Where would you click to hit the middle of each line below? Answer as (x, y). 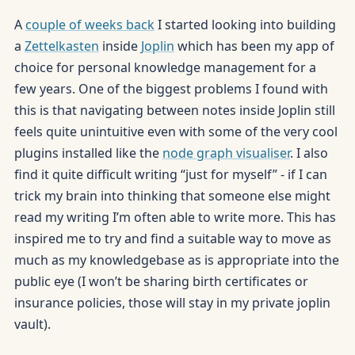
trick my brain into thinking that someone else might (172, 196)
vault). (32, 324)
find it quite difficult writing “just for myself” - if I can (170, 175)
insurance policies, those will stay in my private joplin (172, 303)
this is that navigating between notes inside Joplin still (174, 111)
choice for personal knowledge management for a (165, 68)
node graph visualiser (226, 153)
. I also (309, 153)
